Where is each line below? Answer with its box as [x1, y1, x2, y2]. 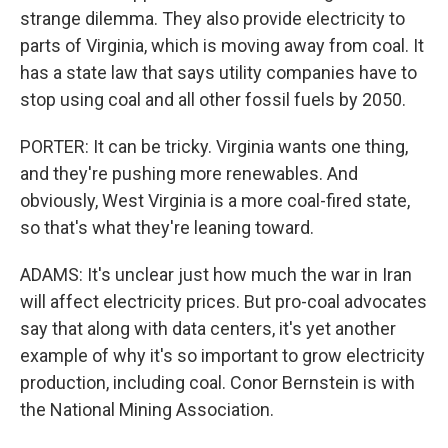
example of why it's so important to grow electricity [20, 345, 425, 366]
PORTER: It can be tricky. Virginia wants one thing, [20, 136, 408, 157]
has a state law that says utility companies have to [20, 62, 417, 83]
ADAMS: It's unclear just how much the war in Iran [20, 264, 412, 285]
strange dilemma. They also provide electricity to [20, 8, 405, 29]
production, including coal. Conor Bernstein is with [20, 372, 415, 393]
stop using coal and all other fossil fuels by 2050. [20, 89, 406, 110]
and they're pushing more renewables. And [20, 163, 358, 184]
